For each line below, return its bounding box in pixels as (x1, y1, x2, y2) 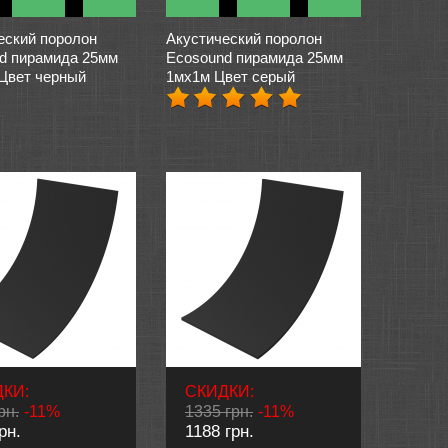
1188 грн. (185, 422, 254, 441)
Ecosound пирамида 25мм (166, 49, 343, 66)
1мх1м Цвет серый (166, 68, 295, 85)
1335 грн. (185, 403, 253, 420)
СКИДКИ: (185, 383, 254, 400)
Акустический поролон (166, 30, 322, 47)
